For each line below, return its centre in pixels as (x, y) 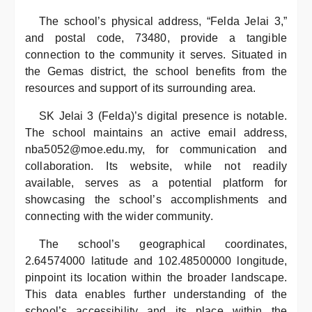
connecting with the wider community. (119, 216)
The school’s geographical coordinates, (163, 244)
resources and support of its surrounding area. (141, 88)
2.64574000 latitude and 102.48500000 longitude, (156, 261)
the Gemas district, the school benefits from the (156, 71)
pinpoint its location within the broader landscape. (156, 278)
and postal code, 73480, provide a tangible (156, 38)
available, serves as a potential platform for (156, 183)
